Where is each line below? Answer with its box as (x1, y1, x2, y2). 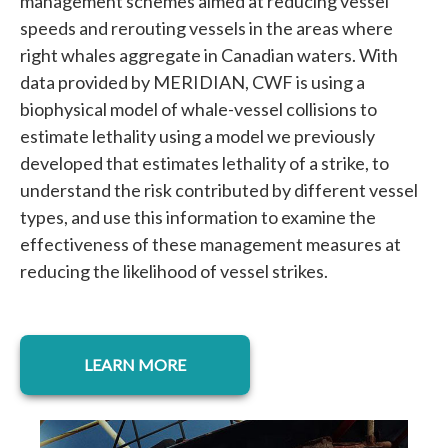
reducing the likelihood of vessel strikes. (20, 260, 328, 283)
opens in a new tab (134, 337, 260, 357)
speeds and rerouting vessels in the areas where (20, 17, 393, 40)
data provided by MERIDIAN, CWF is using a (20, 71, 365, 94)
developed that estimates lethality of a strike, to (20, 152, 389, 175)
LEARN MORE (84, 355, 186, 375)
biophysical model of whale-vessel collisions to (20, 98, 377, 121)
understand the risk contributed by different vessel (20, 179, 418, 202)
